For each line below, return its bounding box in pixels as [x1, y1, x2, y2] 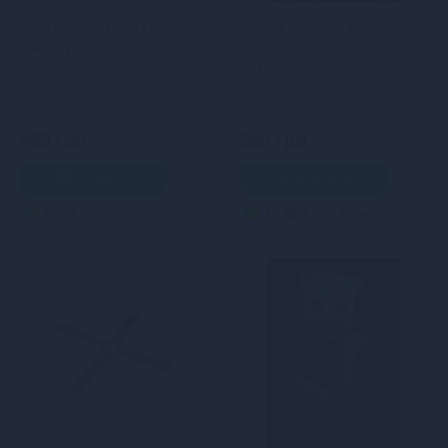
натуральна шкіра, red [20, 58, 177, 77]
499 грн [20, 128, 87, 152]
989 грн [239, 128, 307, 152]
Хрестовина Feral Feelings [20, 18, 198, 37]
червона [239, 78, 299, 97]
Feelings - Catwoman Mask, [239, 38, 423, 57]
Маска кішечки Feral [239, 18, 381, 37]
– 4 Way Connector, [20, 38, 146, 57]
